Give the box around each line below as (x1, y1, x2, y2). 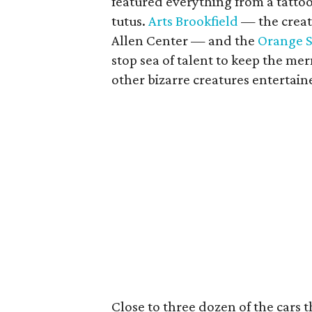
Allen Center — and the (111, 32, 256, 49)
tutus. (111, 13, 149, 29)
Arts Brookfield (148, 13, 239, 29)
